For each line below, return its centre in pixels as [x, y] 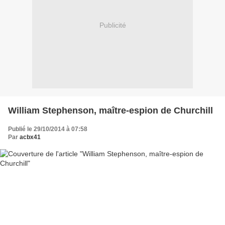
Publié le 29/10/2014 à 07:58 [48, 129]
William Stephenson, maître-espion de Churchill [110, 110]
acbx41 [30, 137]
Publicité [113, 25]
